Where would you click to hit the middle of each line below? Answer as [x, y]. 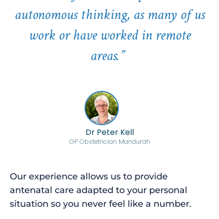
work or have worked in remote [109, 35]
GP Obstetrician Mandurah [109, 141]
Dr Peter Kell [109, 132]
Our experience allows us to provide [89, 176]
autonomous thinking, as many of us [109, 15]
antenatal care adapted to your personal [99, 190]
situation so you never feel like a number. [102, 204]
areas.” [109, 56]
